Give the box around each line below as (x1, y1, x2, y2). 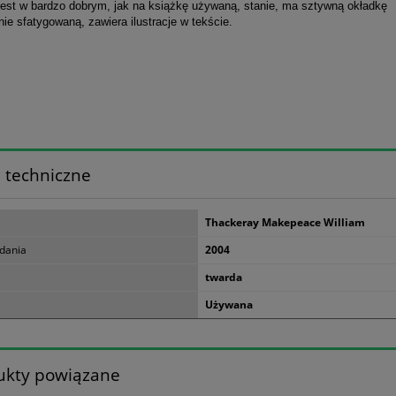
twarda (205, 270, 242, 286)
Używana (205, 297, 253, 313)
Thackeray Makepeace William (205, 215, 365, 231)
